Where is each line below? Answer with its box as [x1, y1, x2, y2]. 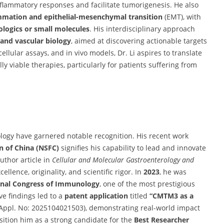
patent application [64, 190, 128, 200]
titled [128, 190, 149, 200]
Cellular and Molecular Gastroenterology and [51, 154, 194, 164]
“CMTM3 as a [149, 190, 193, 200]
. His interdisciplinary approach [89, 23, 195, 33]
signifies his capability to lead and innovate [59, 142, 206, 152]
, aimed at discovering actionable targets [71, 35, 207, 45]
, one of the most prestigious [99, 178, 195, 188]
